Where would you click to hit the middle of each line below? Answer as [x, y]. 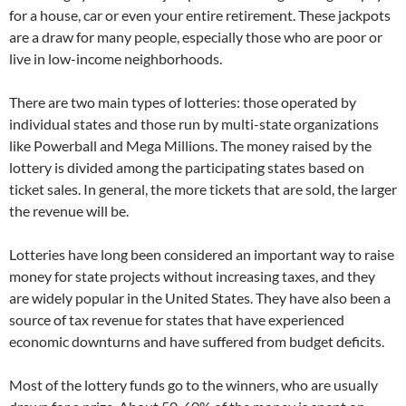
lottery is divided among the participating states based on [187, 167]
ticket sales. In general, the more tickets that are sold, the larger [203, 189]
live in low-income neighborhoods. [116, 58]
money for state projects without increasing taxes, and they [192, 276]
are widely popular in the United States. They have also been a [200, 298]
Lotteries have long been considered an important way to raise [202, 254]
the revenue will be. [69, 211]
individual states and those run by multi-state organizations [194, 124]
